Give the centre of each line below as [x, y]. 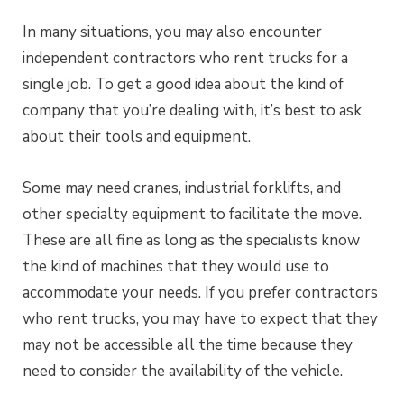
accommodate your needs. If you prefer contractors [200, 292]
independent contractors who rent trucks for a [185, 58]
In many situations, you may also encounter [172, 32]
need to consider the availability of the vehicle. [183, 371]
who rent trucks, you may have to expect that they [200, 318]
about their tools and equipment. [137, 136]
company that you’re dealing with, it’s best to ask [192, 110]
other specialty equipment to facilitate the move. [192, 214]
